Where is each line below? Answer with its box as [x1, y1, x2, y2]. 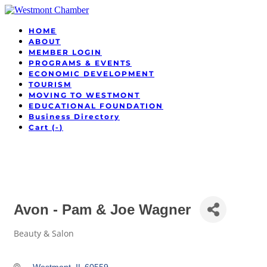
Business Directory [29, 112, 120, 121]
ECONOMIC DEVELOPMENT [29, 69, 154, 78]
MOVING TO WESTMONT [29, 91, 140, 100]
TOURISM [29, 80, 72, 89]
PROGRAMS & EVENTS [29, 58, 132, 67]
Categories [13, 238, 51, 246]
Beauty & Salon [14, 228, 74, 239]
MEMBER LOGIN [29, 48, 102, 57]
